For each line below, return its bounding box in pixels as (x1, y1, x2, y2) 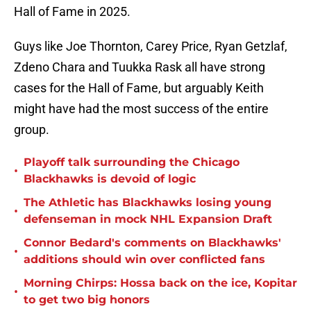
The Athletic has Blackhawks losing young (24, 196, 271, 210)
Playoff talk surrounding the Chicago (24, 155, 239, 169)
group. (14, 122, 49, 137)
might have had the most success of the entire (14, 101, 269, 117)
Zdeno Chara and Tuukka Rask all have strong (14, 60, 265, 75)
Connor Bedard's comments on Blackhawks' (24, 236, 281, 250)
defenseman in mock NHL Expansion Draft (24, 212, 272, 226)
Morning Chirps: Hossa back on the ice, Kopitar (24, 276, 297, 290)
